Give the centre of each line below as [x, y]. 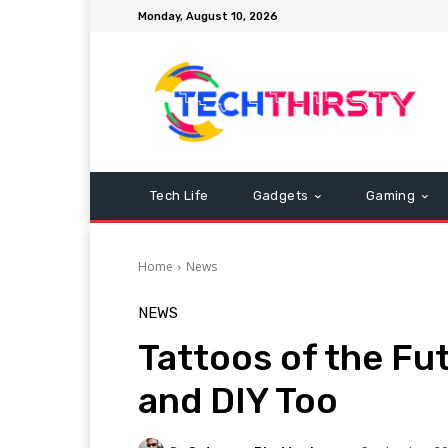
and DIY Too [238, 400]
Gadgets [280, 195]
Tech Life [179, 195]
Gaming [390, 195]
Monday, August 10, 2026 [208, 16]
